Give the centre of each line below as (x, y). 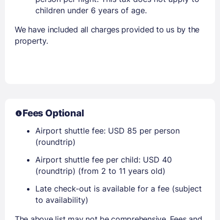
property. (31, 41)
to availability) (62, 200)
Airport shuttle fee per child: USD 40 (104, 159)
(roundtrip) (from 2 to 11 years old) (100, 171)
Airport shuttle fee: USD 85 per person (108, 130)
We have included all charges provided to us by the (107, 29)
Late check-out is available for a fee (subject (119, 188)
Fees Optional (53, 113)
